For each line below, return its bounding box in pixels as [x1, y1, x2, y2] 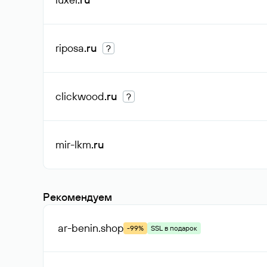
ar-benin [58, 221, 98, 235]
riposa [55, 41, 84, 55]
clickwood [55, 89, 104, 103]
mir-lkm [55, 138, 91, 151]
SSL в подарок [151, 223, 197, 232]
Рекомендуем [43, 190, 112, 204]
